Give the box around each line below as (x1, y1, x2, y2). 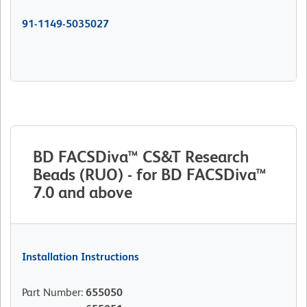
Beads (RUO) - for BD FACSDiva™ (33, 165, 267, 184)
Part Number (22, 286, 81, 299)
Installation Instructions (22, 250, 139, 264)
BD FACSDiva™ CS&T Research (33, 147, 249, 167)
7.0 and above (33, 183, 132, 202)
